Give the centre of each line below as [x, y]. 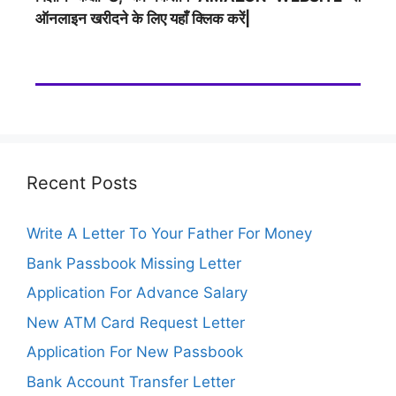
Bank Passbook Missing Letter [134, 263]
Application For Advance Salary [137, 293]
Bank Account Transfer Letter [131, 381]
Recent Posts [82, 183]
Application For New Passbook [135, 352]
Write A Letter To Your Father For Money [169, 233]
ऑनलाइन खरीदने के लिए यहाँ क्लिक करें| [143, 18]
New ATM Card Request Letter [136, 322]
